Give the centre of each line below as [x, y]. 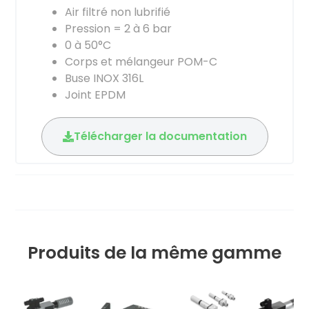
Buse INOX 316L [104, 78]
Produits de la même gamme [154, 252]
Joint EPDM [95, 94]
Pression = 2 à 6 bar [118, 28]
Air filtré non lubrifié [118, 12]
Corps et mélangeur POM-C [141, 61]
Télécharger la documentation [160, 136]
